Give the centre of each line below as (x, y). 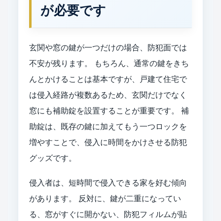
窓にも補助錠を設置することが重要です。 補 (109, 110)
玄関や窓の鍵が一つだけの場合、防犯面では (108, 47)
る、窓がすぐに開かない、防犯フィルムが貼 (108, 214)
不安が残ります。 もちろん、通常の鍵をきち (109, 63)
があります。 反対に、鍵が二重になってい (105, 198)
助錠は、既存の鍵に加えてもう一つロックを (108, 126)
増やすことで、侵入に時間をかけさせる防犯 (108, 142)
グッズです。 (53, 158)
